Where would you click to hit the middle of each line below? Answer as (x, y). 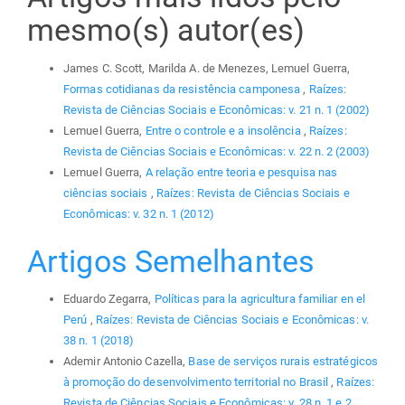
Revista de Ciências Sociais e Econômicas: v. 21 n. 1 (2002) (217, 109)
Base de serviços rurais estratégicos (283, 362)
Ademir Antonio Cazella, (126, 362)
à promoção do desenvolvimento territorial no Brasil (198, 382)
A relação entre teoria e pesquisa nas (241, 172)
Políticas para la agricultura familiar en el (260, 299)
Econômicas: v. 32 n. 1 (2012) (139, 213)
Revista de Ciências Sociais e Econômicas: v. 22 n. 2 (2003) (217, 151)
